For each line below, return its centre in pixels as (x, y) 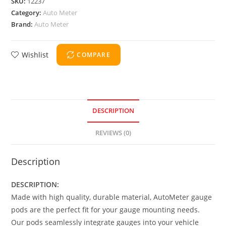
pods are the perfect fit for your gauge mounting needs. (106, 210)
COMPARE (94, 54)
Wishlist (35, 55)
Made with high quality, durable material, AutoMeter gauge (112, 197)
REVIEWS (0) (113, 133)
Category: (27, 13)
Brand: (23, 24)
